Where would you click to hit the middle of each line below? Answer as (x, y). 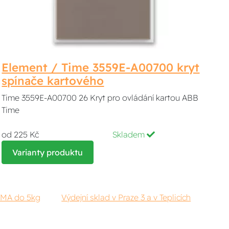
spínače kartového (53, 81)
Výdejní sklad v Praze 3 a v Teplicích (126, 197)
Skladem (130, 134)
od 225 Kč (20, 134)
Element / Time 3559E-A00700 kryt (101, 67)
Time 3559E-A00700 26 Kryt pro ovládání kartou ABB (100, 97)
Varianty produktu (48, 152)
